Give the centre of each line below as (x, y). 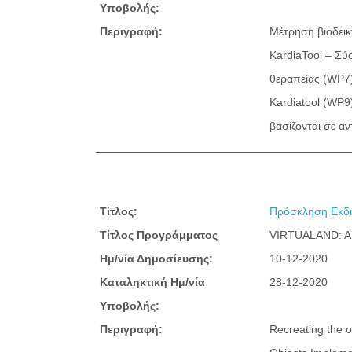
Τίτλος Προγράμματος (159, 235)
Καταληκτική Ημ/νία (152, 282)
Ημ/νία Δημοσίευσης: (156, 258)
